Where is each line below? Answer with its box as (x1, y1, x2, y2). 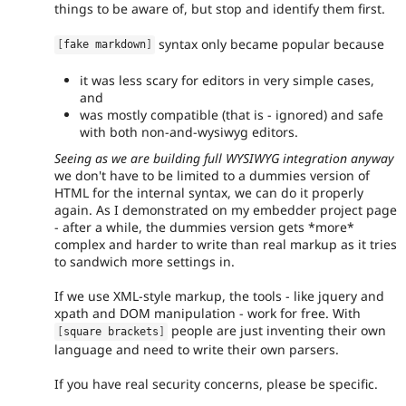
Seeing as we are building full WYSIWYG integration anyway (54, 149, 394, 167)
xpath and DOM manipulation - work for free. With (54, 304, 361, 322)
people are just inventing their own (168, 321, 387, 339)
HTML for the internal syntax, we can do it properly (54, 183, 363, 201)
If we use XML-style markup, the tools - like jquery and (54, 286, 384, 304)
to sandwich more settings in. (54, 252, 235, 270)
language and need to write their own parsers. (54, 340, 339, 358)
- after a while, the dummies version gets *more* (54, 217, 354, 236)
